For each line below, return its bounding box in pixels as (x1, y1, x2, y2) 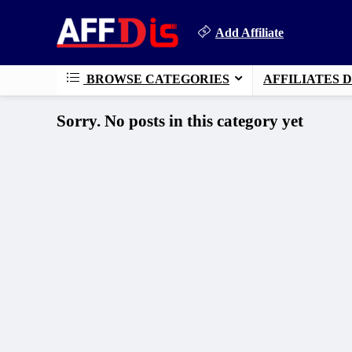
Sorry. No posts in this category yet (57, 112, 303, 130)
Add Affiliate (215, 25, 284, 39)
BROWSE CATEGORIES (83, 72, 229, 86)
